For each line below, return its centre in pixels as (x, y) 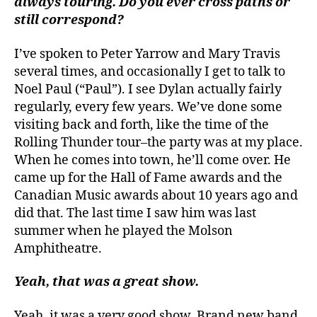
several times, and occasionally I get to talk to (150, 71)
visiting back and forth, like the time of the (142, 125)
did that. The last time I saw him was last (135, 213)
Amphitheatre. (58, 248)
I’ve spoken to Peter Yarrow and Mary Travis (147, 54)
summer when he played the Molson (123, 231)
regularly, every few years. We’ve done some (148, 107)
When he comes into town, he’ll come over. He (152, 160)
